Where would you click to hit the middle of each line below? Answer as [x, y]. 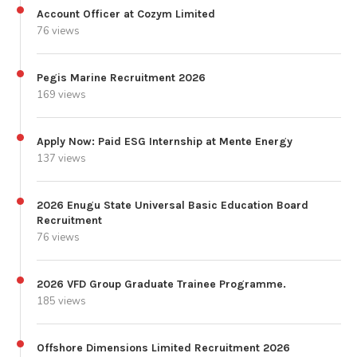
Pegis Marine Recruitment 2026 [121, 77]
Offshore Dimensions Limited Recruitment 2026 [163, 347]
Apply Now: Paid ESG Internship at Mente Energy [165, 141]
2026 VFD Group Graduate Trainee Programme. [161, 284]
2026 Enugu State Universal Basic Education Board [173, 205]
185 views [61, 301]
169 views [61, 94]
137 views [61, 158]
